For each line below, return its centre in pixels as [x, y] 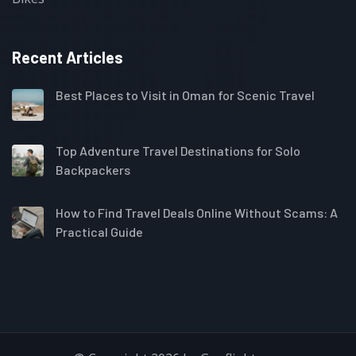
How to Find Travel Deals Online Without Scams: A [197, 212]
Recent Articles [68, 57]
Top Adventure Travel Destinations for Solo [178, 150]
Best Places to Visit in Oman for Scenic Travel [185, 95]
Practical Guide [99, 231]
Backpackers [93, 169]
